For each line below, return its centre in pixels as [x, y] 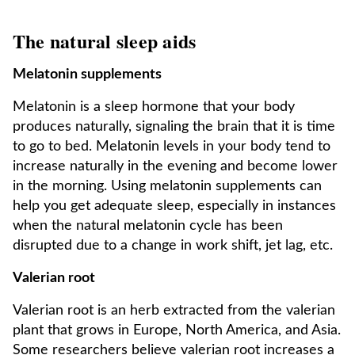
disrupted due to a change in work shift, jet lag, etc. [173, 246]
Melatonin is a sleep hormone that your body [154, 107]
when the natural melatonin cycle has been [148, 226]
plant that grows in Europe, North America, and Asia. [177, 330]
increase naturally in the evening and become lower [175, 166]
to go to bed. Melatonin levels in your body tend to [172, 147]
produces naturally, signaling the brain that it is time [174, 127]
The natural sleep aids [105, 41]
